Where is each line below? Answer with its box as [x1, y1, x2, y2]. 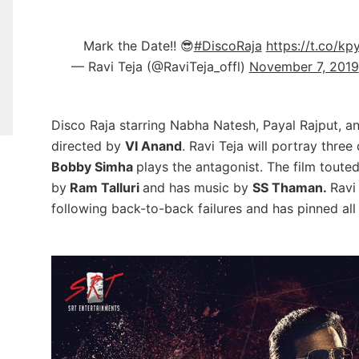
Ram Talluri [66, 179, 143, 196]
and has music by [142, 179, 252, 196]
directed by [50, 137, 125, 154]
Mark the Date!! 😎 [83, 37, 194, 54]
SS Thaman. [252, 179, 330, 196]
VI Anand [124, 137, 182, 154]
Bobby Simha [50, 158, 136, 175]
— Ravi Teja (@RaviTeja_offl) [71, 58, 249, 75]
